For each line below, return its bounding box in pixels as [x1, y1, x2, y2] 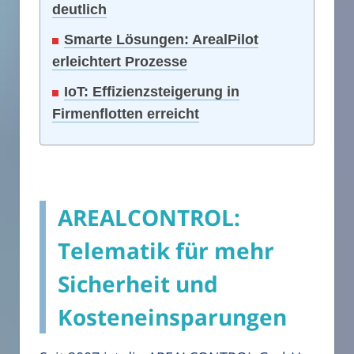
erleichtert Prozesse [52, 53, 187, 70]
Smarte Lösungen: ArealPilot [64, 31, 258, 47]
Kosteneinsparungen [58, 301, 287, 332]
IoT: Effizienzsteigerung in [64, 83, 239, 100]
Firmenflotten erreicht [52, 105, 199, 122]
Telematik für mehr [58, 235, 274, 265]
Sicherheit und [58, 268, 218, 299]
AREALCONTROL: [58, 201, 240, 232]
